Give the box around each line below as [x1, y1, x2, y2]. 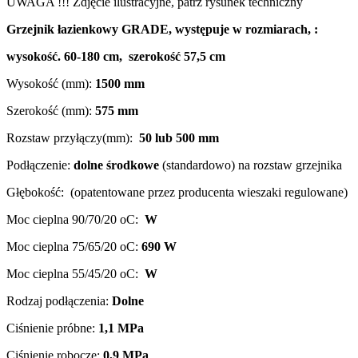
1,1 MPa [98, 320, 144, 335]
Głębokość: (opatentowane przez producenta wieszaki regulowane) [6, 185, 348, 199]
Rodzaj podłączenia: [6, 293, 112, 308]
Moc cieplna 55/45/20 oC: [6, 266, 141, 280]
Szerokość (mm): [6, 103, 95, 117]
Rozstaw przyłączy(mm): [6, 130, 136, 145]
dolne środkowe [74, 157, 162, 172]
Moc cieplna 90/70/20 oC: [6, 212, 141, 226]
